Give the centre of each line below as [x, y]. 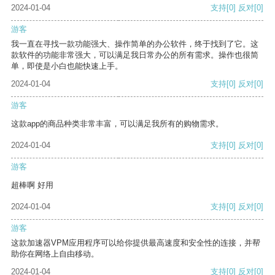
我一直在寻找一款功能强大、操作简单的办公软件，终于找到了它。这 [135, 44]
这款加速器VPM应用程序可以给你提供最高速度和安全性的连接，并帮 [136, 243]
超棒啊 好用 [32, 185]
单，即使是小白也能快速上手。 [67, 66]
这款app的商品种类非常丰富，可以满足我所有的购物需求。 [117, 124]
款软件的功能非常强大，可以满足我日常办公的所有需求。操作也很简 [135, 55]
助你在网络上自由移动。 [55, 254]
